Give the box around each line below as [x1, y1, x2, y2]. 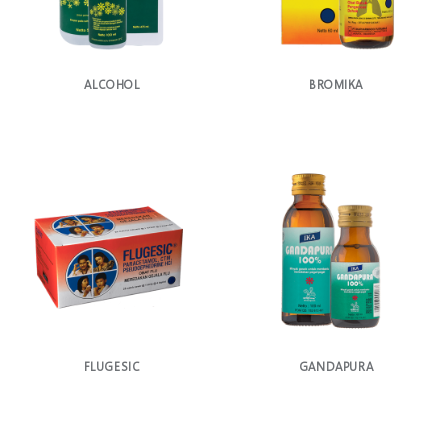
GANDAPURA [298, 359, 374, 373]
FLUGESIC [83, 359, 141, 373]
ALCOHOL [84, 78, 140, 92]
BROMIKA [308, 78, 364, 92]
